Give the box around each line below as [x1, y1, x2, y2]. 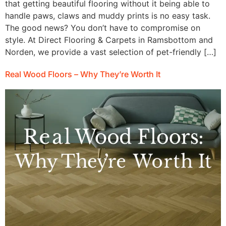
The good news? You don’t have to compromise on [5, 23, 200, 33]
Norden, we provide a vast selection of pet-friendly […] [5, 47, 216, 58]
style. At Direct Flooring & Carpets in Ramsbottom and [5, 35, 213, 45]
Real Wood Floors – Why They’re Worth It [5, 69, 160, 80]
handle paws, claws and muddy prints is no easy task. [5, 11, 210, 21]
